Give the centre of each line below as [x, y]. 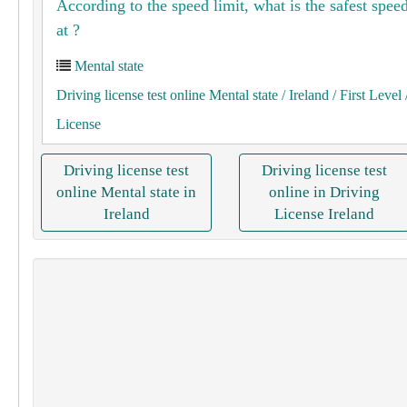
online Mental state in [126, 192]
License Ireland [324, 214]
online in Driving [324, 192]
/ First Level [365, 95]
